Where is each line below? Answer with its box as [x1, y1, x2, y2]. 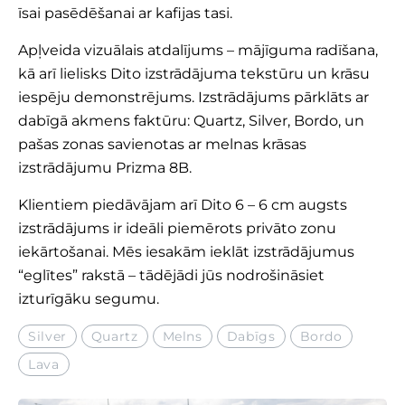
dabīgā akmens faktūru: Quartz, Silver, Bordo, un [18, 112, 364, 129]
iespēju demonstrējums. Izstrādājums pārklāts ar [18, 89, 369, 106]
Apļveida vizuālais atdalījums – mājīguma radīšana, [18, 42, 378, 59]
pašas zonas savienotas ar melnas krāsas [18, 136, 306, 153]
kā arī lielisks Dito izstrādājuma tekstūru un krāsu [18, 65, 370, 82]
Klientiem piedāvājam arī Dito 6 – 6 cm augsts [18, 196, 347, 213]
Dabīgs [226, 328, 276, 344]
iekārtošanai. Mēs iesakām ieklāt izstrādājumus [18, 243, 354, 260]
